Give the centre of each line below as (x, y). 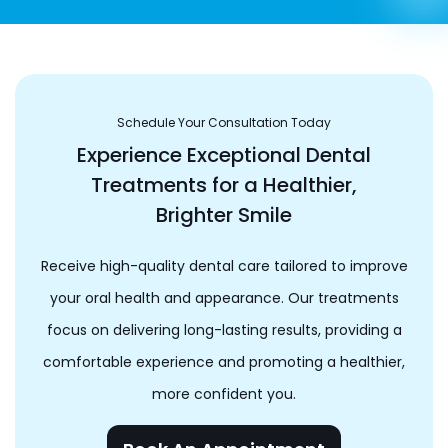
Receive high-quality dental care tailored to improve (224, 265)
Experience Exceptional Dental (224, 154)
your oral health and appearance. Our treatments (224, 297)
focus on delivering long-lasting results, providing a (224, 329)
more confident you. (224, 393)
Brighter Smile (224, 214)
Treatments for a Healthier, (224, 184)
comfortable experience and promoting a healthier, (224, 361)
